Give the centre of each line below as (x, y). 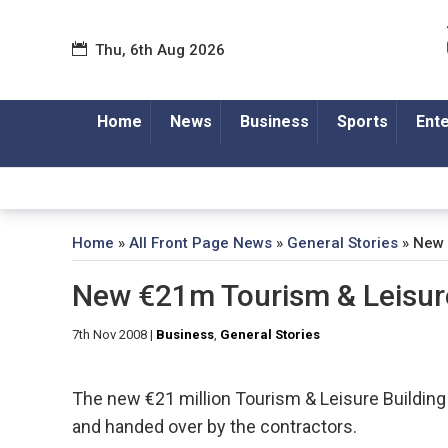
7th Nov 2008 (109, 335)
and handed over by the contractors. (214, 427)
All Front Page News (200, 243)
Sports (362, 121)
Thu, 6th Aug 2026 (160, 49)
